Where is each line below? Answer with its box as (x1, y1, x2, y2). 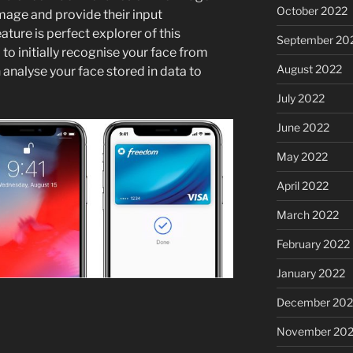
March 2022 (276, 207, 339, 221)
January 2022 (276, 266, 345, 280)
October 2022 (276, 3, 347, 17)
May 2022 (276, 149, 328, 163)
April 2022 (276, 178, 329, 192)
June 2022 (276, 120, 329, 134)
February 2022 (276, 236, 350, 251)
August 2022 (276, 61, 342, 76)
